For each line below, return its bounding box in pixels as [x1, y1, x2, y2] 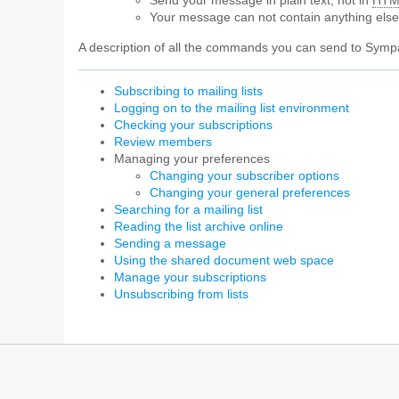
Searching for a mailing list [114, 202, 263, 216]
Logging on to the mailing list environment [114, 101, 349, 115]
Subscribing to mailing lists [114, 84, 263, 98]
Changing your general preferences [150, 185, 350, 199]
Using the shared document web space [114, 253, 334, 267]
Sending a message [114, 236, 226, 250]
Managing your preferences [114, 151, 270, 166]
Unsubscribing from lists [114, 287, 248, 301]
